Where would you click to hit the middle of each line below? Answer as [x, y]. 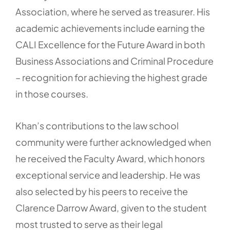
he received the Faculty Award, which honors [110, 158]
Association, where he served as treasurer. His [113, 12]
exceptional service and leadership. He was [108, 175]
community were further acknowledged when [113, 142]
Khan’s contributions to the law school [97, 126]
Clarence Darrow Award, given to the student [111, 208]
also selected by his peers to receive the [102, 191]
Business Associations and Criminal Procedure [114, 61]
